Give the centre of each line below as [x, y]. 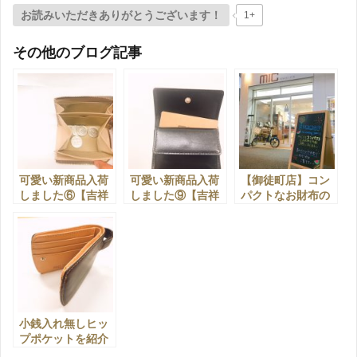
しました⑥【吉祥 [64, 195]
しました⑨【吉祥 [175, 195]
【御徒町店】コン [285, 180]
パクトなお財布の [285, 195]
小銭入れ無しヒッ [64, 323]
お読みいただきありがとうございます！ [121, 15]
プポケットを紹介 [64, 338]
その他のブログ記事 [77, 52]
